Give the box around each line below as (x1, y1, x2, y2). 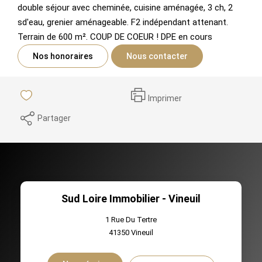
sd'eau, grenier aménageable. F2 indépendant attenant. (18, 16, 228, 27)
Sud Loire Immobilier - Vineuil (61, 192, 201, 205)
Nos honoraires (33, 51, 93, 61)
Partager (37, 113, 71, 123)
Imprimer (148, 94, 182, 103)
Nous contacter (126, 51, 188, 61)
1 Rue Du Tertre (105, 215, 157, 224)
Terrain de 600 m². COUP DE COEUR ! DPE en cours (18, 31, 212, 42)
